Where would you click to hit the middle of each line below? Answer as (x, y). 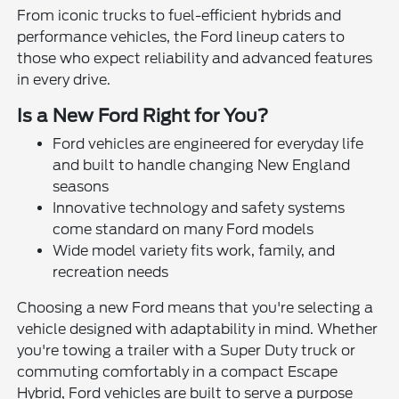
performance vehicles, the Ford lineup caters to (181, 37)
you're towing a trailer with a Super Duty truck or (187, 350)
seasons (81, 186)
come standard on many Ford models (183, 229)
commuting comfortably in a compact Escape (178, 371)
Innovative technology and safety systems (199, 208)
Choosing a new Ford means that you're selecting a (195, 307)
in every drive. (64, 79)
